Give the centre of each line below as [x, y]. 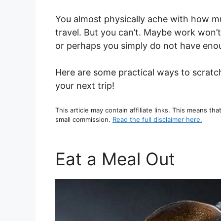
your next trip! [85, 85]
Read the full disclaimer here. [157, 119]
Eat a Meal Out [115, 159]
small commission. [84, 119]
